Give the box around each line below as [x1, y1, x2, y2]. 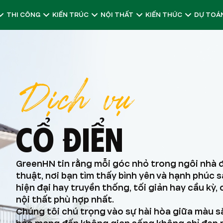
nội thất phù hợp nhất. [16, 193, 114, 206]
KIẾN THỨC [145, 10, 182, 19]
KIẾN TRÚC [52, 10, 89, 19]
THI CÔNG [6, 10, 40, 19]
